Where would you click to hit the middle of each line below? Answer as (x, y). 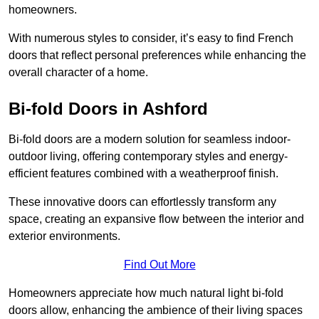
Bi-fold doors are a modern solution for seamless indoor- (150, 140)
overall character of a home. (78, 73)
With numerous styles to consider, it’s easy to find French (151, 38)
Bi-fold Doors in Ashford (108, 109)
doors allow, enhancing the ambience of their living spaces (156, 310)
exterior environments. (64, 236)
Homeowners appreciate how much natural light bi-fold (146, 293)
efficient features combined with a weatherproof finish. (143, 174)
